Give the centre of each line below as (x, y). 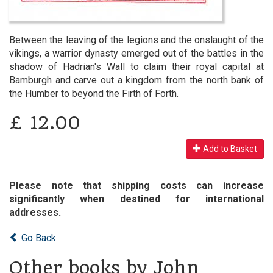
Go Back (37, 238)
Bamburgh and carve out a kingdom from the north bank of (136, 80)
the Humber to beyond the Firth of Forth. (94, 94)
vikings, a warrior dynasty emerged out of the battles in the (136, 53)
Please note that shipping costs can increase (136, 186)
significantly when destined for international (136, 199)
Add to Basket (229, 149)
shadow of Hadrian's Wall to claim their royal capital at (136, 67)
